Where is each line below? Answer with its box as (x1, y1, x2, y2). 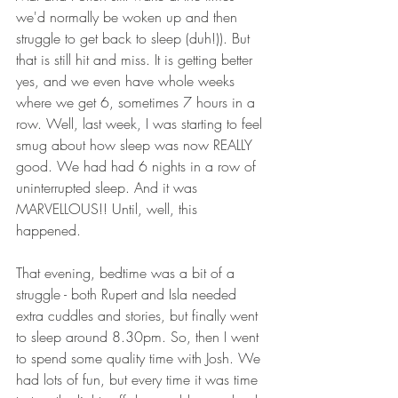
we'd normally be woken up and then (16, 7, 242, 28)
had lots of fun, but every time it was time (16, 370, 262, 390)
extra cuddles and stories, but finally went (16, 306, 262, 326)
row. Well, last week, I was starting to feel (16, 114, 267, 134)
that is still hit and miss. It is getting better (16, 50, 257, 70)
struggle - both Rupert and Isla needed (16, 284, 241, 305)
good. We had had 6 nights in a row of (16, 156, 260, 177)
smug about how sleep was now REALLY (16, 135, 257, 155)
